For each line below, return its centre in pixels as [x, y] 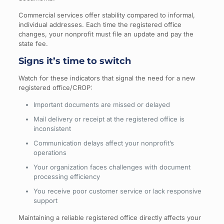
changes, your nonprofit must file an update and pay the [106, 34]
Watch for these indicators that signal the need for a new [107, 78]
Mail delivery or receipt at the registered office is [109, 119]
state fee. [33, 43]
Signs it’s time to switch [74, 61]
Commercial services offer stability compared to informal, [106, 15]
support [45, 200]
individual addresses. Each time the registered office [100, 24]
